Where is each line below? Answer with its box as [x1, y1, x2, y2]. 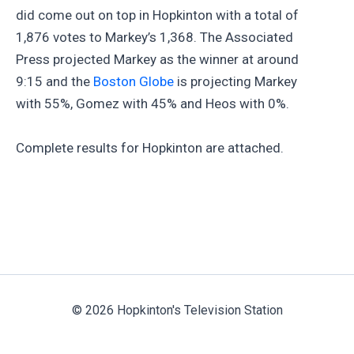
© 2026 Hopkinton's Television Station [71, 303, 283, 318]
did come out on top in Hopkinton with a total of [16, 7, 299, 24]
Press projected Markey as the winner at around [16, 51, 299, 68]
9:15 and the [16, 73, 93, 90]
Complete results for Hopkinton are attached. [16, 139, 284, 156]
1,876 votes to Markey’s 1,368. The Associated [16, 29, 293, 46]
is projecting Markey [174, 73, 297, 90]
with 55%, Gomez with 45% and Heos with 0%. [16, 96, 289, 112]
